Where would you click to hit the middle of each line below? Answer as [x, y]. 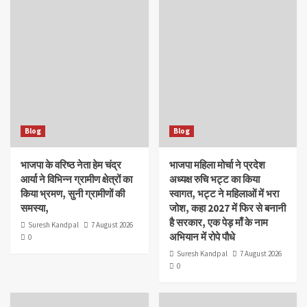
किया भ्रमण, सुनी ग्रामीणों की [73, 193]
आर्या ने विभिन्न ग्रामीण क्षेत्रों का [76, 179]
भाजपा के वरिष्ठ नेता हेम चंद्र [71, 164]
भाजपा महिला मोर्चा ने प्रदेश [217, 164]
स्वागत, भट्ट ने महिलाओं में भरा [224, 193]
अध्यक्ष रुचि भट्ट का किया [214, 179]
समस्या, [35, 208]
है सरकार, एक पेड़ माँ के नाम [218, 222]
